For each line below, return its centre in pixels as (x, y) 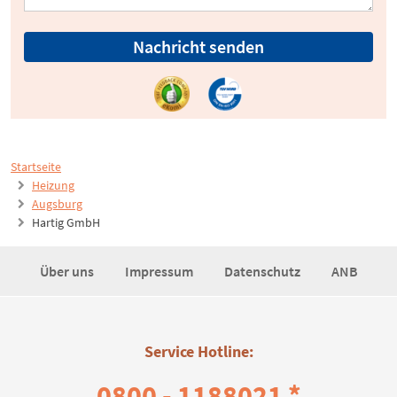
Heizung (53, 186)
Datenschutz (263, 272)
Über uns (68, 272)
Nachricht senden (198, 47)
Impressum (160, 272)
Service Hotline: (198, 352)
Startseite (36, 167)
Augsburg (57, 204)
